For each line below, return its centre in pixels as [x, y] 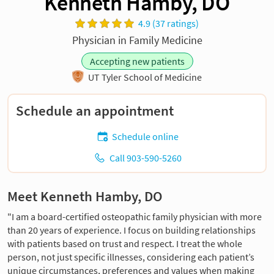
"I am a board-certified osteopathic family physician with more [135, 217]
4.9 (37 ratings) [169, 23]
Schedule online [146, 137]
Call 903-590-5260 [145, 158]
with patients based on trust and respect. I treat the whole [125, 244]
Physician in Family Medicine [137, 40]
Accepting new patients [137, 61]
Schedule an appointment [95, 111]
